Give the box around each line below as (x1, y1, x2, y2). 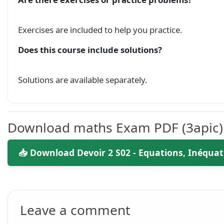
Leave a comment (20, 201, 130, 219)
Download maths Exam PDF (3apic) (7, 118, 223, 136)
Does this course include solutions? (18, 44, 162, 55)
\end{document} (15, 4, 78, 13)
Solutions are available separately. (18, 74, 147, 85)
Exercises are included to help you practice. (18, 24, 182, 35)
